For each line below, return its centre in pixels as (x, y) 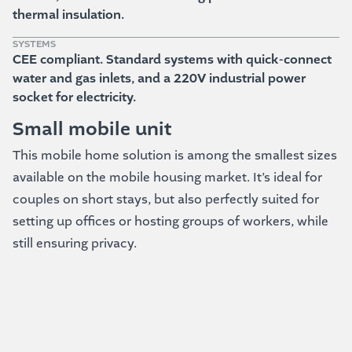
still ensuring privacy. (75, 244)
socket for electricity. (74, 98)
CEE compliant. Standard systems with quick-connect (172, 60)
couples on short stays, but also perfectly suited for (166, 200)
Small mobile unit (92, 129)
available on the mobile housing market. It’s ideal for (167, 178)
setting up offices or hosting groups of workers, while (170, 222)
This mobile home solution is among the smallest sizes (175, 156)
